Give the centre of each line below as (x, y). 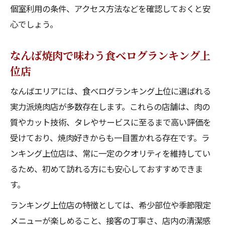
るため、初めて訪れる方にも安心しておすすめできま (106, 169)
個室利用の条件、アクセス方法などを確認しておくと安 (110, 9)
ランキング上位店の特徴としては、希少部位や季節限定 (110, 205)
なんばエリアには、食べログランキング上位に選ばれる (110, 91)
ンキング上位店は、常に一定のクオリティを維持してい (110, 153)
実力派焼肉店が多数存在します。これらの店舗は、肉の (110, 106)
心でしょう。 (34, 24)
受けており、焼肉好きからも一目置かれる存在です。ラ (110, 138)
